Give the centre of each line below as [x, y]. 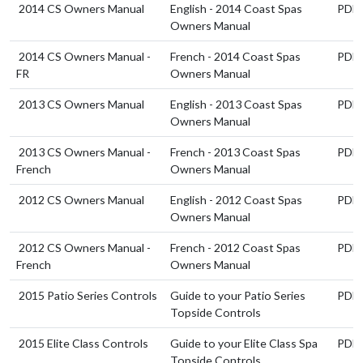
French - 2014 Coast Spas [235, 56]
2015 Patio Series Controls [88, 295]
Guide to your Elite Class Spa [244, 343]
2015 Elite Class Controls [83, 343]
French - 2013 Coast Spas [235, 152]
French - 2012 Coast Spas [235, 247]
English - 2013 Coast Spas [236, 104]
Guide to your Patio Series [238, 295]
